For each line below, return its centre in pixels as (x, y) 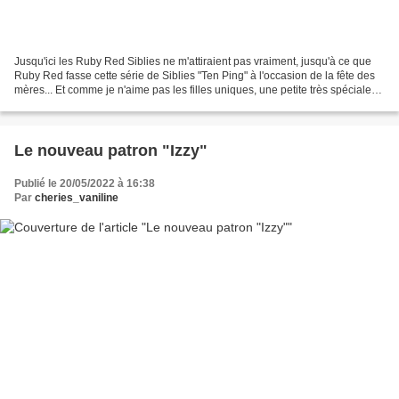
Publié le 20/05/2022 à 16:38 (85, 183)
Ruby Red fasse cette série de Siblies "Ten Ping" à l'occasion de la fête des (195, 75)
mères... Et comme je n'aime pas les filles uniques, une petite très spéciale (193, 90)
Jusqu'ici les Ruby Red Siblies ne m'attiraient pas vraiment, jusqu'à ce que (193, 61)
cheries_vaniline (77, 197)
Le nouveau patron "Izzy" (111, 150)
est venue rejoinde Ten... (73, 104)
